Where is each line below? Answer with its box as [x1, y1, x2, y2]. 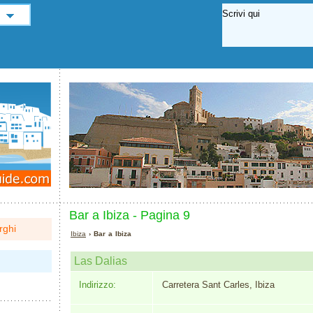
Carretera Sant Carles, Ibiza [161, 279, 275, 290]
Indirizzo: [78, 279, 116, 290]
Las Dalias [74, 254, 127, 267]
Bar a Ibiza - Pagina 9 [69, 208, 190, 222]
